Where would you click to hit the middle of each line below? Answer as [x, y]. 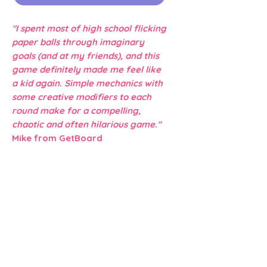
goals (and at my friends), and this [86, 55]
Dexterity [36, 179]
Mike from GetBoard [57, 138]
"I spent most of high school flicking [89, 28]
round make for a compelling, [76, 110]
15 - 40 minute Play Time [61, 247]
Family [27, 193]
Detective [65, 193]
